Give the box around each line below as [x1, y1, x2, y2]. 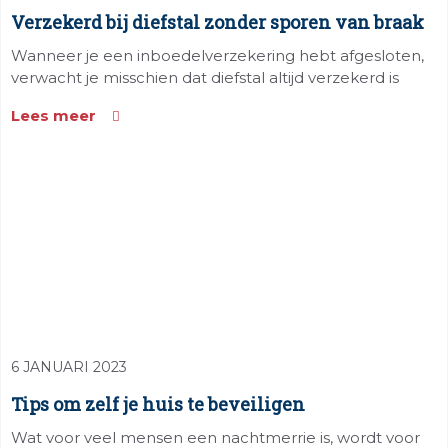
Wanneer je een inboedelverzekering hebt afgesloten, [11, 46, 424, 65]
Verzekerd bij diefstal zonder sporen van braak [11, 10, 424, 34]
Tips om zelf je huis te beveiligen [11, 392, 305, 416]
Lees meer [11, 106, 96, 125]
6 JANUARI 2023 [11, 358, 127, 376]
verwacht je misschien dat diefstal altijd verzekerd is [11, 68, 399, 87]
